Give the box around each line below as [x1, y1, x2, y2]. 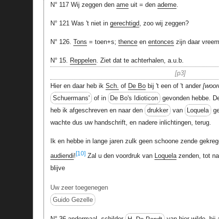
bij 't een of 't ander [145, 82, 203, 90]
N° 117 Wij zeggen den [50, 1, 116, 9]
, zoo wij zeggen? [139, 20, 189, 27]
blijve [50, 164, 65, 172]
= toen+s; [87, 38, 118, 46]
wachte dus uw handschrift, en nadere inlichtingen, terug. [50, 119, 211, 127]
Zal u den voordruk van [85, 152, 154, 160]
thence [118, 38, 137, 46]
